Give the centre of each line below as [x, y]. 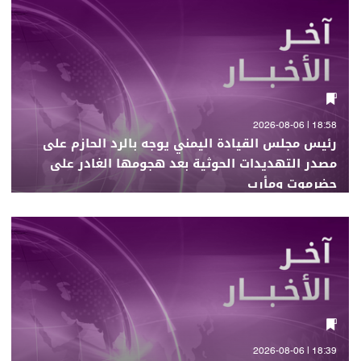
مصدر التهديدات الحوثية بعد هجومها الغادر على [193, 164]
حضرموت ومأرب [292, 184]
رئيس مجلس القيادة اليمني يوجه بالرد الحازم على [190, 143]
